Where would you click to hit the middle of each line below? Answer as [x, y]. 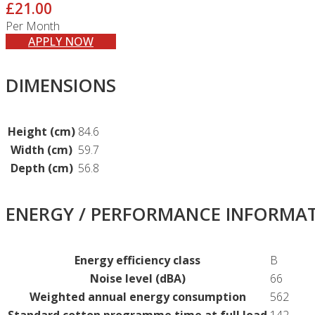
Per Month [33, 26]
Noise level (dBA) [137, 279]
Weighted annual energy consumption [137, 297]
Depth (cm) [41, 168]
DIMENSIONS [61, 86]
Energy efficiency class [137, 261]
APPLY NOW [61, 42]
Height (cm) [41, 132]
